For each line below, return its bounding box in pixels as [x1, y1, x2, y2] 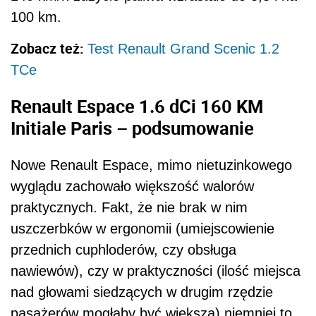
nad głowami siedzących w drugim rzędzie [11, 284, 273, 300]
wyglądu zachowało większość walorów [11, 178, 254, 194]
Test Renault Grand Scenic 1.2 [87, 40, 279, 56]
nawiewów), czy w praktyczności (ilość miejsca [11, 262, 300, 279]
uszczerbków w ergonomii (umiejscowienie [11, 220, 274, 236]
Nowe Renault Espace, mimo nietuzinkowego [11, 157, 292, 173]
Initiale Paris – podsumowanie [11, 116, 254, 140]
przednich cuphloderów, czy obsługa [11, 241, 236, 257]
